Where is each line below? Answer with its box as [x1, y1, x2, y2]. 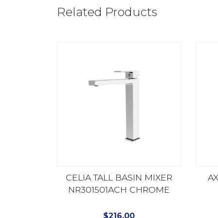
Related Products [57, 5, 157, 19]
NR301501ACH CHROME [68, 184, 170, 195]
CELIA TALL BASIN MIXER [66, 172, 172, 183]
